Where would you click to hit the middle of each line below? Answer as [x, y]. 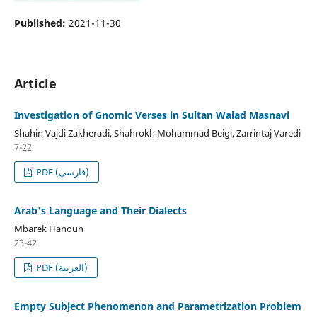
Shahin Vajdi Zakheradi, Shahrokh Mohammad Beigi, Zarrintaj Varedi [157, 133]
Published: [41, 23]
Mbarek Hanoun [48, 228]
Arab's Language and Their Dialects [100, 210]
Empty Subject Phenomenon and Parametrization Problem [157, 306]
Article [35, 83]
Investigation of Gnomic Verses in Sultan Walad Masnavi [151, 115]
